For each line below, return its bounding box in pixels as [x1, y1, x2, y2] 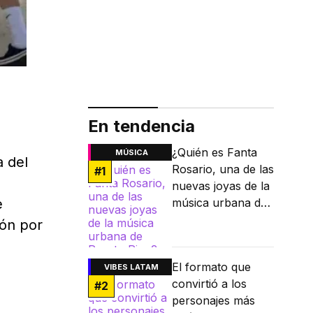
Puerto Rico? [172, 212, 241, 227]
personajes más [172, 293, 255, 308]
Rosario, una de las [172, 162, 274, 177]
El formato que [172, 260, 251, 275]
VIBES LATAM [104, 262, 159, 272]
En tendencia [88, 116, 195, 137]
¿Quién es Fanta [172, 145, 257, 160]
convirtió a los [172, 277, 247, 291]
